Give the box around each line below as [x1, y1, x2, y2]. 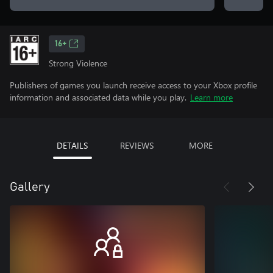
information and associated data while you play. [10, 91, 186, 103]
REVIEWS [119, 140, 154, 151]
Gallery [10, 181, 50, 193]
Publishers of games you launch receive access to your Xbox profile [10, 79, 257, 91]
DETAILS [57, 140, 88, 151]
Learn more [190, 91, 233, 103]
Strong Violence [49, 57, 107, 69]
